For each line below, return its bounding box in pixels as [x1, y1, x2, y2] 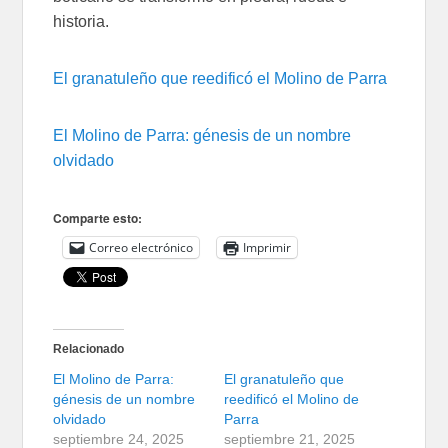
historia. [53, 12, 110, 30]
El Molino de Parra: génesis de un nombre [53, 126, 352, 144]
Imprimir [243, 238, 292, 256]
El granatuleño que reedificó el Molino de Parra [53, 69, 388, 87]
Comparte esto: [53, 208, 143, 227]
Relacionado [53, 341, 125, 356]
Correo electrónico [89, 238, 194, 256]
